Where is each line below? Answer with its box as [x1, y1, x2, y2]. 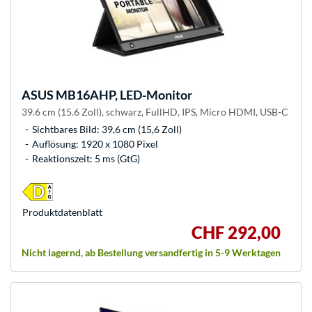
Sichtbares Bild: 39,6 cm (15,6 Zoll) [32, 123, 182, 136]
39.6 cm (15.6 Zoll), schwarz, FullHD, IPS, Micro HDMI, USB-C [22, 106, 288, 118]
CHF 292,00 [192, 222, 281, 243]
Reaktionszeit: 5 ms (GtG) [32, 153, 140, 165]
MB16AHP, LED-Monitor [54, 87, 192, 103]
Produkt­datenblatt [22, 206, 102, 219]
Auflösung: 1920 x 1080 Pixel [32, 138, 158, 150]
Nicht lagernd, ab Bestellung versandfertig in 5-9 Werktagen [22, 247, 281, 259]
